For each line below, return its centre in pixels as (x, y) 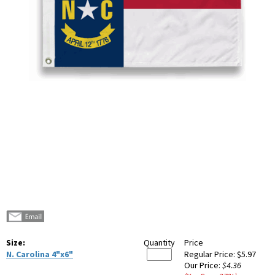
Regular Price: (211, 254)
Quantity (159, 243)
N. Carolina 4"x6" (40, 254)
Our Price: (203, 265)
